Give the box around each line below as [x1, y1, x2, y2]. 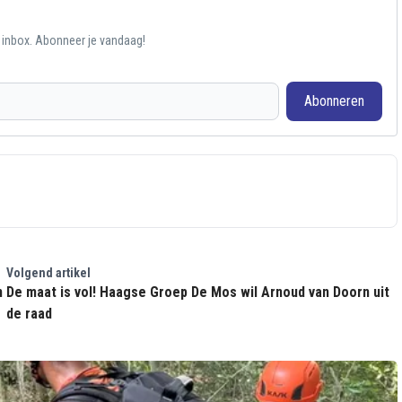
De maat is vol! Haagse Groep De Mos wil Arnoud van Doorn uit [5, 284, 389, 301]
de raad [5, 305, 52, 322]
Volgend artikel [5, 266, 91, 280]
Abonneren [303, 92, 364, 109]
